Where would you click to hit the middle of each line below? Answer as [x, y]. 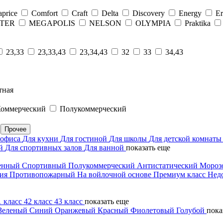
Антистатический [168, 165]
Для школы [129, 138]
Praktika [198, 23]
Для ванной [105, 147]
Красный [114, 210]
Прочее [15, 129]
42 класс [39, 201]
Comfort [45, 13]
